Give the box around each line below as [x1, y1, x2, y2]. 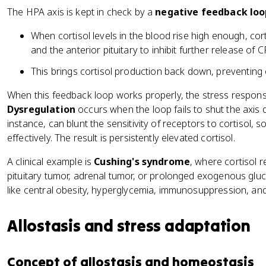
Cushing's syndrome [94, 155, 191, 168]
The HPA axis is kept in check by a [7, 5, 156, 18]
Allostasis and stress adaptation [7, 216, 251, 236]
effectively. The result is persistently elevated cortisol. [7, 131, 235, 144]
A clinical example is [7, 155, 94, 168]
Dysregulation [7, 103, 75, 116]
